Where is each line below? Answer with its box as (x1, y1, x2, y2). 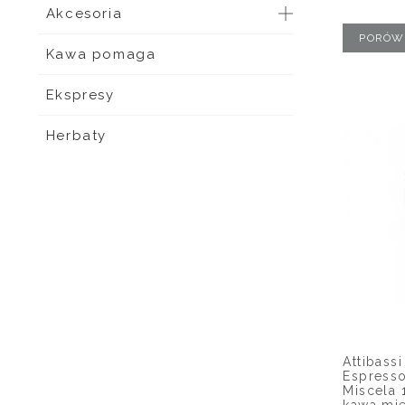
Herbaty (45, 127, 108, 144)
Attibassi (343, 353, 403, 369)
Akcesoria (45, 5, 123, 22)
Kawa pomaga (45, 46, 156, 62)
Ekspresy (45, 87, 115, 103)
